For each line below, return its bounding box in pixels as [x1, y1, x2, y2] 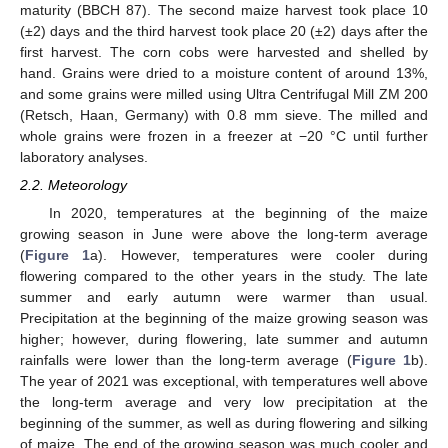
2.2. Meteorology [20, 177, 127, 194]
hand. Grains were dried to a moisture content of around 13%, [20, 65, 428, 81]
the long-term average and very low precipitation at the [20, 394, 428, 411]
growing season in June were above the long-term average [20, 226, 428, 243]
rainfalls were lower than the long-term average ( [20, 352, 352, 369]
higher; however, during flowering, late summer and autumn [20, 331, 428, 348]
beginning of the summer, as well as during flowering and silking [20, 415, 428, 432]
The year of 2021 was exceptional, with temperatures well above [20, 373, 428, 390]
